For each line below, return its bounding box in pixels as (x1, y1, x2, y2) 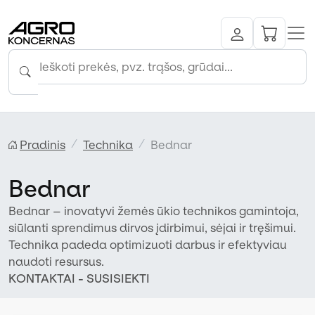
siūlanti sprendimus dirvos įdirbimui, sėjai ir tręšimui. (8, 220, 296, 235)
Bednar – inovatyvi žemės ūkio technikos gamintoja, (8, 203, 299, 218)
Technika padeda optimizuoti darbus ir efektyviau (8, 237, 287, 252)
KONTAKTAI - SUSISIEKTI (8, 271, 150, 285)
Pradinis (20, 137, 65, 152)
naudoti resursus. (8, 254, 104, 269)
